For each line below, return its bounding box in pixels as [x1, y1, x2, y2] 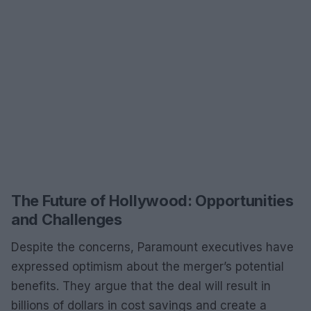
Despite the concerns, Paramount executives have [11, 240, 294, 254]
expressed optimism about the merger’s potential [11, 260, 284, 274]
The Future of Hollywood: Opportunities [11, 192, 294, 210]
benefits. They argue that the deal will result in [11, 279, 271, 293]
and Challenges [11, 210, 122, 228]
